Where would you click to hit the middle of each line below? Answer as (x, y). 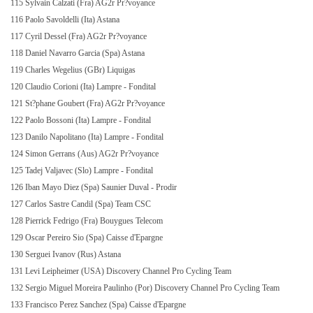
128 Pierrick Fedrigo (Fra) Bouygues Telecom (88, 221)
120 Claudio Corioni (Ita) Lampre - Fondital (84, 87)
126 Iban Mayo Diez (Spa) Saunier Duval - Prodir (95, 187)
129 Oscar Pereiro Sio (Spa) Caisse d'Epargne (88, 238)
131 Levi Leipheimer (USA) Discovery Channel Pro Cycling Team (122, 271)
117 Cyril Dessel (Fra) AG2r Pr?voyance (80, 36)
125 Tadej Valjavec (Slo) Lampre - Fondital (83, 170)
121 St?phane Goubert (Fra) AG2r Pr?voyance (89, 103)
